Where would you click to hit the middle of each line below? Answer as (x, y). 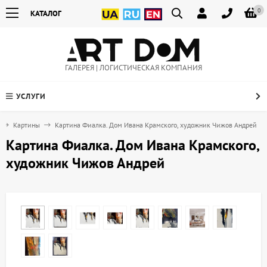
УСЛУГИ (31, 97)
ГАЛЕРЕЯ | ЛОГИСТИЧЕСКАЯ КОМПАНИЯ (133, 68)
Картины (27, 125)
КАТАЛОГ (46, 13)
